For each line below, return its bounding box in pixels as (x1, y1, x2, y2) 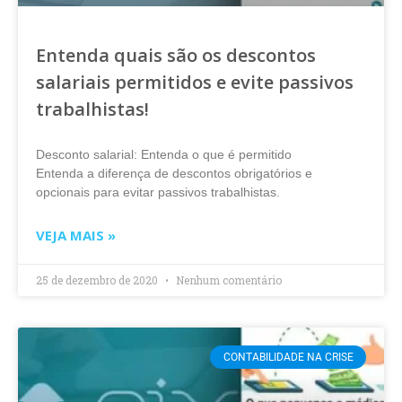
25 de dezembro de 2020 (36, 273, 161, 287)
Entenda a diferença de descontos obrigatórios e (36, 166, 312, 180)
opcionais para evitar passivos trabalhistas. (36, 185, 280, 199)
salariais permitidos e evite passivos (36, 70, 354, 94)
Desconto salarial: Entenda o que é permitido (36, 147, 292, 162)
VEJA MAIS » (36, 226, 116, 244)
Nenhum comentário (173, 273, 282, 287)
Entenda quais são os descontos (36, 43, 316, 67)
